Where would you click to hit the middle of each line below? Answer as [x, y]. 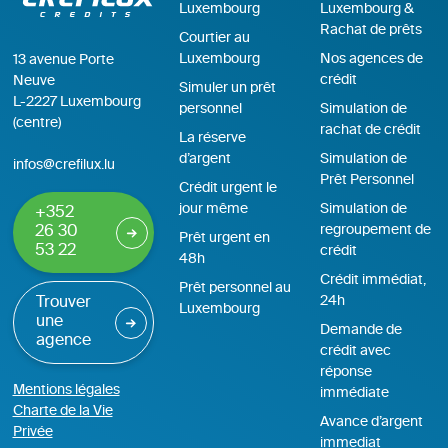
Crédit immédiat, [372, 280]
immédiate [354, 393]
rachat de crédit [370, 130]
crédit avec [355, 351]
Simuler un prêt [227, 88]
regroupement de [375, 230]
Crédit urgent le [227, 188]
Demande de [360, 330]
